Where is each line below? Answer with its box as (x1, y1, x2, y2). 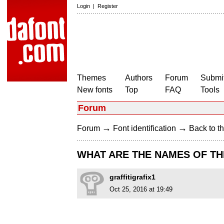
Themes (77, 73, 106, 82)
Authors (125, 73, 152, 82)
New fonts (77, 85, 112, 94)
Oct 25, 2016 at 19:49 (109, 185, 172, 193)
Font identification (113, 124, 176, 132)
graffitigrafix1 (109, 173, 155, 181)
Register (97, 3, 118, 9)
